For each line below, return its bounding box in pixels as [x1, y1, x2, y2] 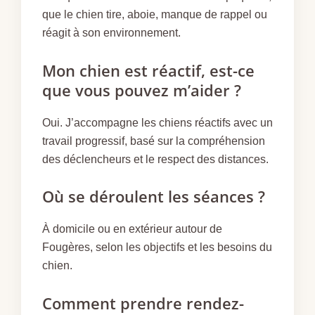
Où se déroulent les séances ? [42, 186, 265, 207]
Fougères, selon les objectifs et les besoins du [42, 241, 272, 254]
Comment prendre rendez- [42, 292, 244, 314]
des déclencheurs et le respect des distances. [42, 153, 269, 165]
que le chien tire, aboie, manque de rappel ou [42, 8, 267, 20]
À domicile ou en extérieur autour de [42, 223, 222, 236]
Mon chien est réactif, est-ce [42, 59, 255, 81]
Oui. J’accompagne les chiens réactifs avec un [42, 116, 273, 129]
